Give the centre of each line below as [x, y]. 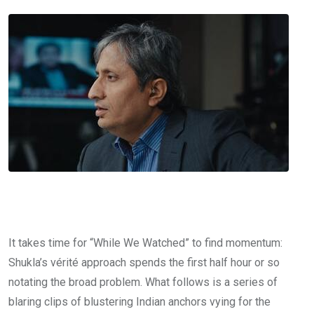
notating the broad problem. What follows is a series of [143, 282]
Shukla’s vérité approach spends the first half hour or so [144, 263]
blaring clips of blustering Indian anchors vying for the [139, 302]
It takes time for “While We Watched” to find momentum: [145, 243]
